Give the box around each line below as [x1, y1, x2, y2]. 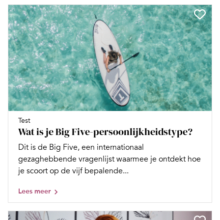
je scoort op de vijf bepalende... [18, 165, 129, 176]
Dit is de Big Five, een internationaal [18, 142, 144, 152]
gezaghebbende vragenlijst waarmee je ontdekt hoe [18, 154, 201, 164]
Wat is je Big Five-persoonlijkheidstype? [18, 124, 192, 138]
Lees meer [18, 187, 51, 195]
